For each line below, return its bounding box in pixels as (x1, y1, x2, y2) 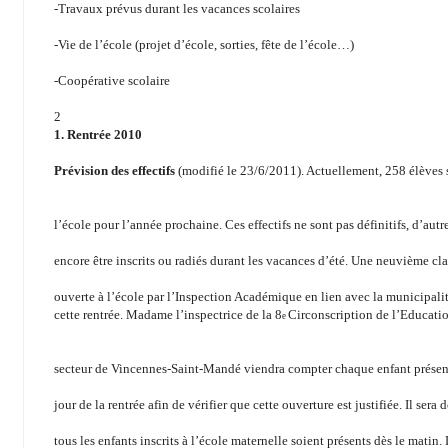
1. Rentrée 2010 (54, 127, 142, 143)
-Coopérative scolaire (54, 73, 170, 89)
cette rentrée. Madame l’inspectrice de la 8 (54, 307, 282, 323)
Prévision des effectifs (54, 163, 178, 179)
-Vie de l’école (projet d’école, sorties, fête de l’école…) (54, 37, 354, 53)
